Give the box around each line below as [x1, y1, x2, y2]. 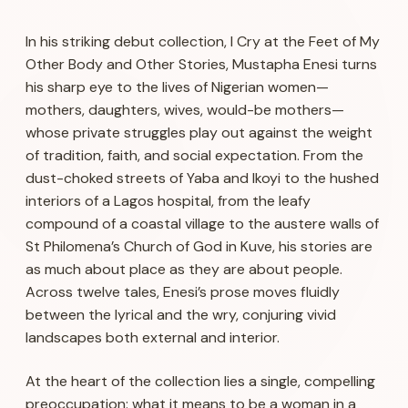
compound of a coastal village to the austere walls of [25, 214, 379, 234]
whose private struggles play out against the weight [25, 123, 372, 143]
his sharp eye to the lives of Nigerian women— [25, 77, 329, 97]
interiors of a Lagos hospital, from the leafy [25, 191, 311, 211]
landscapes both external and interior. [25, 328, 280, 348]
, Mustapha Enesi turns [226, 55, 377, 75]
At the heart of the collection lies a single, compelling [25, 371, 375, 391]
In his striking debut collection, [25, 32, 230, 52]
